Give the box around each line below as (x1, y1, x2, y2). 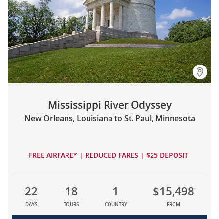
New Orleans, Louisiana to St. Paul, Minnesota (24, 113, 195, 124)
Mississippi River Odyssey (47, 98, 172, 112)
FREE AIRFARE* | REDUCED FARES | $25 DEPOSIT (29, 151, 190, 160)
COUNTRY (104, 201, 127, 208)
